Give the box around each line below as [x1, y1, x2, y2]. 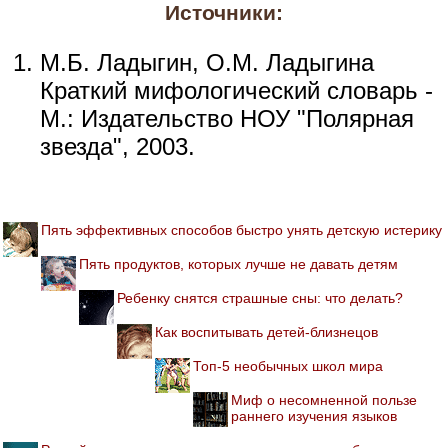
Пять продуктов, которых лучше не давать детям [79, 255, 398, 272]
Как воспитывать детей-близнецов [155, 323, 378, 340]
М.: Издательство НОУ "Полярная [40, 104, 414, 132]
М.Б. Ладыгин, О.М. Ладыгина [40, 48, 374, 76]
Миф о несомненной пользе [231, 391, 417, 408]
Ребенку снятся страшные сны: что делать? [117, 289, 403, 306]
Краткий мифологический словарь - [40, 76, 433, 104]
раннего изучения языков [231, 407, 397, 424]
